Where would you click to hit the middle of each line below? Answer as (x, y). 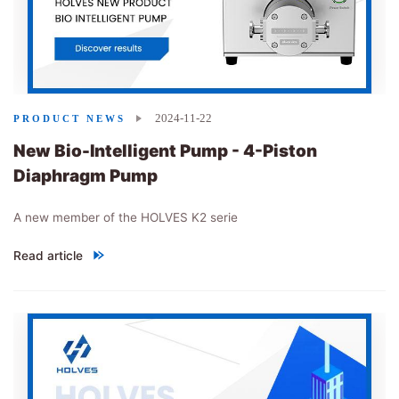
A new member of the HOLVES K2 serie (126, 218)
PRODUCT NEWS (69, 118)
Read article (48, 255)
